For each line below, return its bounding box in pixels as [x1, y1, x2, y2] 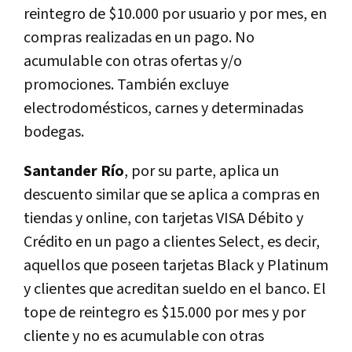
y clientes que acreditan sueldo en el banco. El [24, 278, 326, 299]
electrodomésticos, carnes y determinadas [24, 97, 303, 119]
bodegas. [24, 121, 84, 142]
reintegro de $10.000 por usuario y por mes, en [24, 3, 327, 24]
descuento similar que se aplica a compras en [24, 184, 320, 205]
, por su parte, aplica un [124, 160, 279, 181]
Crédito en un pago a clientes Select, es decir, [24, 231, 320, 252]
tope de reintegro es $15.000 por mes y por [24, 302, 306, 323]
